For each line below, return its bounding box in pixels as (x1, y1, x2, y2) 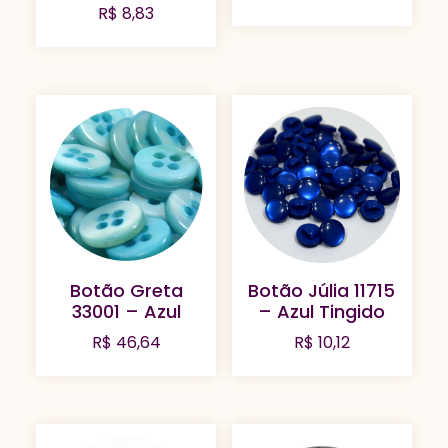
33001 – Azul (71, 299, 181, 325)
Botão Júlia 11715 (248, 278, 396, 304)
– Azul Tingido (258, 299, 386, 325)
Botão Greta (69, 278, 183, 304)
